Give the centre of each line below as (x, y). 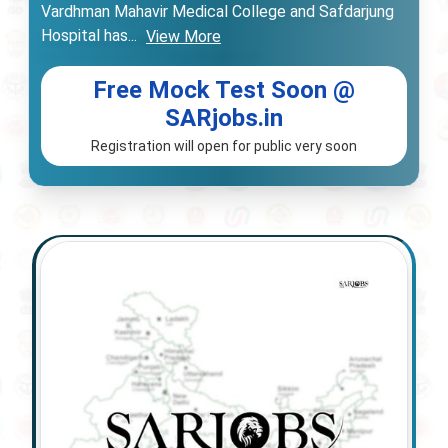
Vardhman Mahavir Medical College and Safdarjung (217, 11)
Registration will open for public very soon (224, 145)
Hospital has (84, 36)
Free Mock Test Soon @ (224, 89)
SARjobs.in (224, 117)
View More (183, 36)
